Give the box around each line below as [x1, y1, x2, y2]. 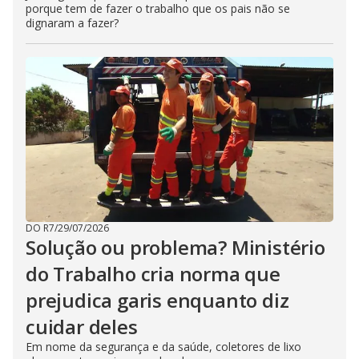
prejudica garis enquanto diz [26, 286, 289, 313]
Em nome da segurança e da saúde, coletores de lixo [26, 338, 301, 354]
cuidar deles [26, 313, 138, 340]
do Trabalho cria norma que [26, 260, 280, 287]
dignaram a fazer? [26, 14, 119, 30]
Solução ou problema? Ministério [26, 233, 325, 260]
